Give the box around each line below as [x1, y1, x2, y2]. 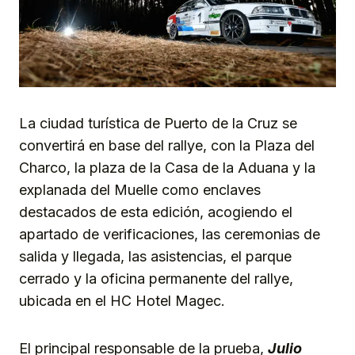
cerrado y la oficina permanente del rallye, [19, 270, 293, 288]
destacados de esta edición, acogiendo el [19, 204, 292, 221]
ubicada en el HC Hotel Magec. [19, 292, 225, 310]
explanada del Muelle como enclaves [19, 181, 261, 199]
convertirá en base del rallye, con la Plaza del [19, 137, 315, 155]
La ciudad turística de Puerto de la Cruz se [19, 115, 297, 132]
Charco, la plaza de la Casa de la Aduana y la [19, 159, 315, 177]
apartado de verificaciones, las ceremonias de [19, 226, 320, 243]
